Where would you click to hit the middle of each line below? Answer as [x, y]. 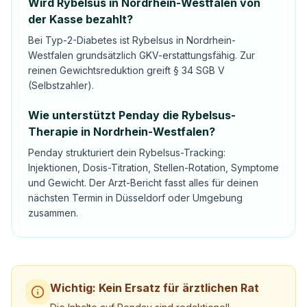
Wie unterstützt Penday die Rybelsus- [132, 115]
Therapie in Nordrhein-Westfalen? [122, 132]
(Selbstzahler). [61, 85]
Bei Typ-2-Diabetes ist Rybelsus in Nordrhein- [132, 40]
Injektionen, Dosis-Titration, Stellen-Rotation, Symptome [153, 168]
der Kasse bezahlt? [81, 19]
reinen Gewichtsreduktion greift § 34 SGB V [126, 70]
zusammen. [53, 213]
